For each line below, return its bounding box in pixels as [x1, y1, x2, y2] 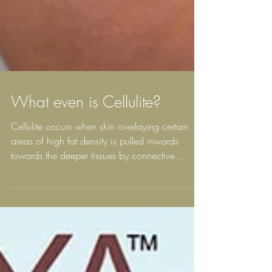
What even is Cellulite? [11, 118, 161, 139]
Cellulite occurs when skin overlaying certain [11, 146, 189, 160]
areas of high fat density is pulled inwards [11, 161, 178, 174]
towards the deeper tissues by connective [11, 175, 175, 189]
